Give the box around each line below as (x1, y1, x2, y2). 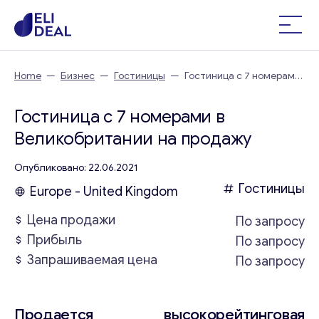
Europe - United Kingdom (30, 184, 178, 199)
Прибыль (27, 232, 82, 248)
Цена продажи (27, 212, 115, 228)
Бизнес (61, 70, 95, 82)
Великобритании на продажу (14, 128, 252, 150)
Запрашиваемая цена (27, 252, 157, 268)
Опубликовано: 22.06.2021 (14, 162, 137, 174)
